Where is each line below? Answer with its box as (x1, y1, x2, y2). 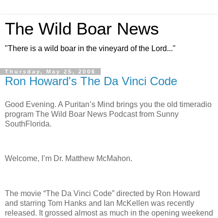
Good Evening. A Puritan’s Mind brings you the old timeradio (5, 100, 212, 109)
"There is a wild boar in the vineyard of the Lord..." (5, 44, 176, 53)
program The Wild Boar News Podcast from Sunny (5, 109, 179, 118)
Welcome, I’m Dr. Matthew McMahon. (5, 154, 132, 163)
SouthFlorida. (5, 119, 52, 128)
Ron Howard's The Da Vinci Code (5, 74, 177, 88)
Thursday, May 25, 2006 (5, 69, 96, 74)
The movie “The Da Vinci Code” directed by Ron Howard (5, 189, 200, 198)
